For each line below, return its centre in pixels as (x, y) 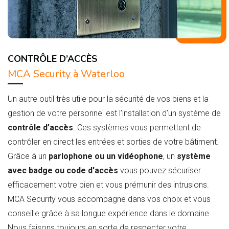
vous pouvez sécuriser (159, 171)
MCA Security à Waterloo (66, 74)
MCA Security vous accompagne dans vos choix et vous (109, 199)
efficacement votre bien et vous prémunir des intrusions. (108, 185)
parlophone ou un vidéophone (106, 156)
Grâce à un (28, 156)
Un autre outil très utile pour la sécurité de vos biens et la (108, 99)
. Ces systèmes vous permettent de (137, 128)
